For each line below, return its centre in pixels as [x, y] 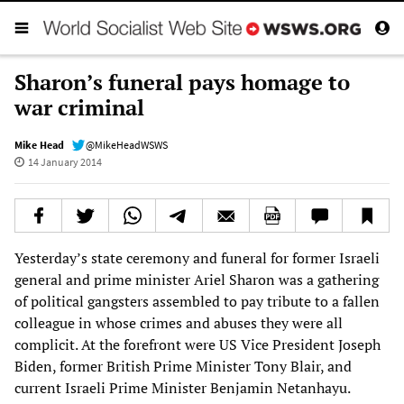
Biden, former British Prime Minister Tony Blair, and [183, 366]
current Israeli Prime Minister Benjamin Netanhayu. [183, 387]
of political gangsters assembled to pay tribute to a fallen [197, 301]
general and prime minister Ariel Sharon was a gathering [197, 279]
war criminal [79, 107]
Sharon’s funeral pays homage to [182, 82]
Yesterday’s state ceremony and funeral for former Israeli [197, 257]
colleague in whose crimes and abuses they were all [179, 322]
